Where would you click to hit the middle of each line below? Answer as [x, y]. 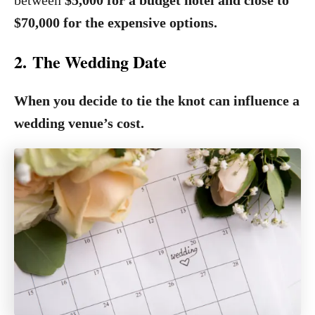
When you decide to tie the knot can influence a [157, 101]
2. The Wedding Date [90, 62]
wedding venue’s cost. [81, 123]
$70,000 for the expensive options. [116, 22]
